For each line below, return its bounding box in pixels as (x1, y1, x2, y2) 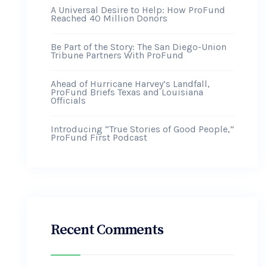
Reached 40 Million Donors (51, 13, 167, 24)
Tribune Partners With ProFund (51, 49, 184, 61)
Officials (51, 95, 86, 106)
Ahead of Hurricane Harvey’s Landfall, (51, 78, 210, 89)
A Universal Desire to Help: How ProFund (51, 4, 225, 15)
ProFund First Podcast (51, 132, 147, 143)
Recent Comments (51, 221, 163, 239)
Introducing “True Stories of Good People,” (51, 123, 234, 135)
